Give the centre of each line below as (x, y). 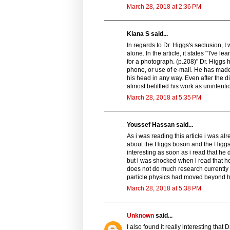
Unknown (140, 215)
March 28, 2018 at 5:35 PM (164, 97)
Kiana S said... (147, 34)
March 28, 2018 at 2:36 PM (164, 6)
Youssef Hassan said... (160, 124)
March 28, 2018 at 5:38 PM (164, 188)
